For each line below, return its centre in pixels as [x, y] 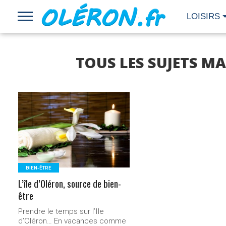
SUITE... [74, 128]
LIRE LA [74, 119]
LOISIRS [203, 16]
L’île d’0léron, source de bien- [70, 183]
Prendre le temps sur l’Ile [61, 211]
